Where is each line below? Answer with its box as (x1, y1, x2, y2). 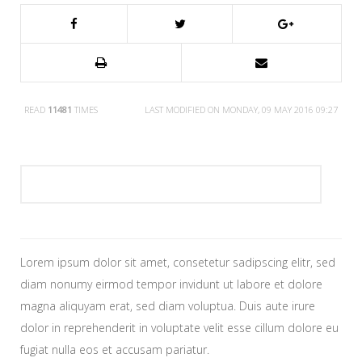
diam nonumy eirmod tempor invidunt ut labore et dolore (20, 276, 322, 293)
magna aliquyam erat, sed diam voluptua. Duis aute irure (20, 298, 315, 314)
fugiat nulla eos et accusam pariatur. (20, 342, 209, 358)
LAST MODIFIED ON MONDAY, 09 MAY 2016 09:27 (145, 103, 338, 116)
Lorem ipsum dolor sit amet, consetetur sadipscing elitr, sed (20, 255, 335, 271)
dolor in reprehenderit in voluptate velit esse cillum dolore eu (20, 320, 339, 336)
